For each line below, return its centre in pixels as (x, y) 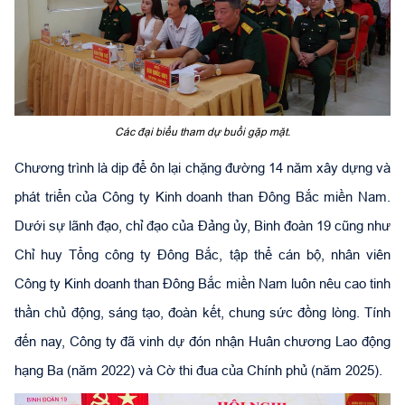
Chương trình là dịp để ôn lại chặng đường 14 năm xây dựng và (202, 167)
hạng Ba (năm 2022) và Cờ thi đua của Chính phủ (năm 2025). (198, 370)
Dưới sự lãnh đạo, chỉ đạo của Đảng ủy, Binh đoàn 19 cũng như (202, 225)
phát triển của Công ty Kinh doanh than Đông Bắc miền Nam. (202, 196)
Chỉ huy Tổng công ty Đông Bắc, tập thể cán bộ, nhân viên (202, 254)
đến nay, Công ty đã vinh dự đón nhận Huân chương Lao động (202, 341)
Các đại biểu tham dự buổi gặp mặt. (202, 131)
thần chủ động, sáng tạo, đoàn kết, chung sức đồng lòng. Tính (202, 312)
